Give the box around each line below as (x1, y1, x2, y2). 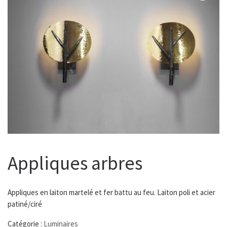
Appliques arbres (8, 151, 142, 175)
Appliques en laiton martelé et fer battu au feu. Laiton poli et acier (8, 187, 215, 198)
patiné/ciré (8, 199, 42, 209)
